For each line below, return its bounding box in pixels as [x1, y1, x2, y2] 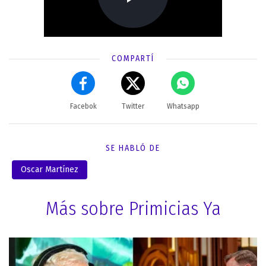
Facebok [69, 102, 97, 110]
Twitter [122, 102, 144, 110]
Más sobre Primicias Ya [45, 197, 221, 220]
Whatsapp [166, 102, 199, 110]
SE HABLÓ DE [106, 142, 160, 153]
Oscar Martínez [21, 164, 78, 175]
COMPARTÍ [112, 53, 154, 64]
